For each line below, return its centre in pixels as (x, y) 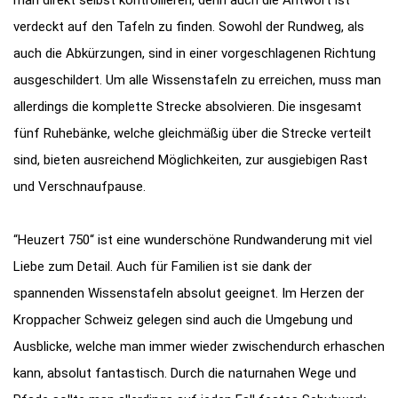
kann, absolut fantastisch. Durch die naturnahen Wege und (185, 373)
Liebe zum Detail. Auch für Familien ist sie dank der (163, 266)
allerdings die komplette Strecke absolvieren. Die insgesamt (187, 106)
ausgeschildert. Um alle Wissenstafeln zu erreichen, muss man (197, 80)
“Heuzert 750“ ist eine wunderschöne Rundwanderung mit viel (193, 239)
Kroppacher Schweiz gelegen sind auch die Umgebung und (183, 319)
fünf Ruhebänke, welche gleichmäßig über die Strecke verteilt (192, 133)
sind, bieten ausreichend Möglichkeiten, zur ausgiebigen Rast (191, 159)
